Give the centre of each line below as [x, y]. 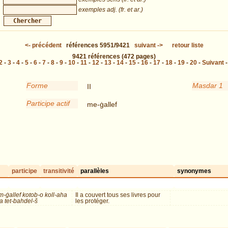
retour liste [188, 45]
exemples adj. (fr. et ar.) [111, 10]
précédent [47, 45]
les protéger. [92, 201]
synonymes [194, 171]
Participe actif [48, 103]
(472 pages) [138, 57]
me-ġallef [102, 104]
